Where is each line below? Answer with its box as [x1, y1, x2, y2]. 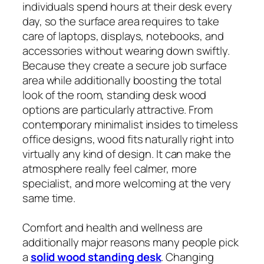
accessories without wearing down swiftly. [22, 42, 230, 58]
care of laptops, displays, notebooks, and [22, 28, 224, 44]
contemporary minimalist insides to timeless [22, 116, 238, 132]
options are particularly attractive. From [22, 101, 213, 117]
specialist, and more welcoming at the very [22, 175, 231, 191]
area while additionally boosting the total [22, 72, 222, 88]
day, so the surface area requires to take [22, 13, 219, 29]
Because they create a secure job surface [22, 57, 227, 73]
